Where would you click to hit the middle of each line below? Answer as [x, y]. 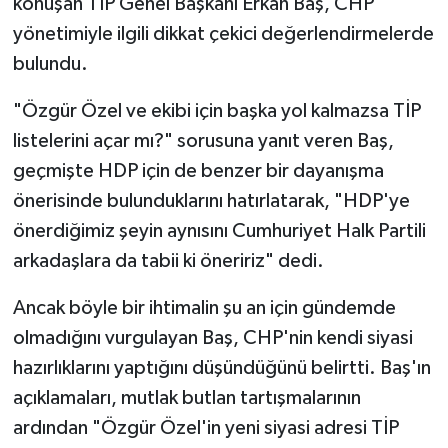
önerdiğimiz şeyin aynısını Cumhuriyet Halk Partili [219, 230]
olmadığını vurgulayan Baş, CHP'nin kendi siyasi [212, 337]
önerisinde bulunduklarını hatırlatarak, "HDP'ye [211, 200]
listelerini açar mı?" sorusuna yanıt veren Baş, [203, 140]
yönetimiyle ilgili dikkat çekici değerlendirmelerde [223, 33]
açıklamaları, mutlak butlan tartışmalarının [186, 397]
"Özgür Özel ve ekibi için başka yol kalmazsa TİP [216, 110]
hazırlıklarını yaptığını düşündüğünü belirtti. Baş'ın [221, 367]
